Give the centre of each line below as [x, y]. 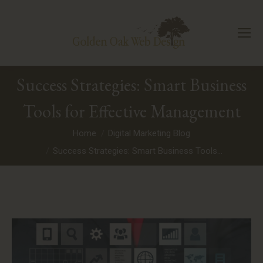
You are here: [42, 134]
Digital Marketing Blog [149, 133]
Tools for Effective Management [131, 111]
